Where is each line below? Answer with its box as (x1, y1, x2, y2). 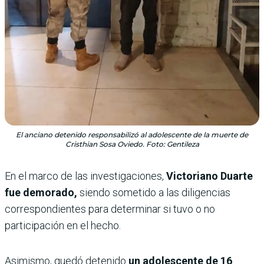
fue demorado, (5, 186, 77, 199)
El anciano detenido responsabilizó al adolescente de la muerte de (16, 130, 248, 139)
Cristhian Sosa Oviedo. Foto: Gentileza (65, 139, 199, 148)
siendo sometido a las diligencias (77, 186, 230, 199)
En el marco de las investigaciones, (5, 169, 166, 182)
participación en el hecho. (5, 219, 121, 232)
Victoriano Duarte (166, 169, 253, 182)
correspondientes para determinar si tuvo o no (5, 202, 215, 215)
